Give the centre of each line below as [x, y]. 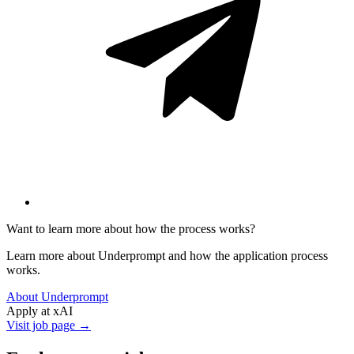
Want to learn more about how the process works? [131, 229]
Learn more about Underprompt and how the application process [167, 256]
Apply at [30, 311]
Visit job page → [49, 326]
